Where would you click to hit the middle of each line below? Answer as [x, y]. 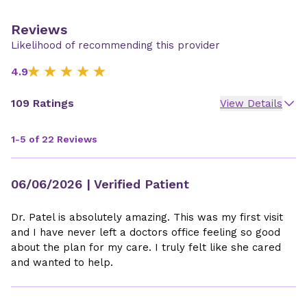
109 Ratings [42, 103]
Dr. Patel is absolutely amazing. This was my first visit [147, 217]
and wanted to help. [62, 262]
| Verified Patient [136, 184]
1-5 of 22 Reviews [54, 139]
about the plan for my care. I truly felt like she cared [146, 247]
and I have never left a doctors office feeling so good [146, 232]
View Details [251, 103]
